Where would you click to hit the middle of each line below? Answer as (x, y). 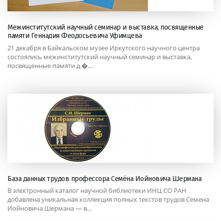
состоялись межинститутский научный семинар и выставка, (100, 56)
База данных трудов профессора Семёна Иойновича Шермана (104, 179)
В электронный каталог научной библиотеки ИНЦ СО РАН (97, 190)
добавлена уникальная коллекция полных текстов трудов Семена (108, 199)
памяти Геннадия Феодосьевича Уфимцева (75, 36)
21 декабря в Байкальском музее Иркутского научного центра (104, 48)
